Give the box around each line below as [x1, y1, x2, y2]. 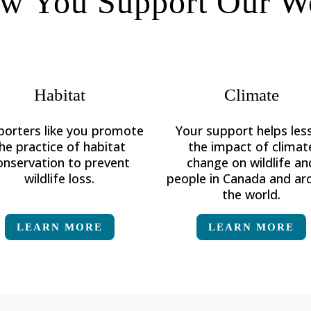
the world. [222, 186, 281, 203]
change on [187, 154, 251, 171]
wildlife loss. [24, 170, 95, 187]
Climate [224, 85, 279, 105]
